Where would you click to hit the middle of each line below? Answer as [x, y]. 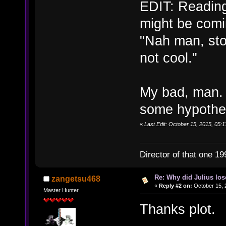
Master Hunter [61, 190]
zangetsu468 [76, 179]
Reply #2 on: [175, 185]
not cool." [168, 58]
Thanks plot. [178, 209]
